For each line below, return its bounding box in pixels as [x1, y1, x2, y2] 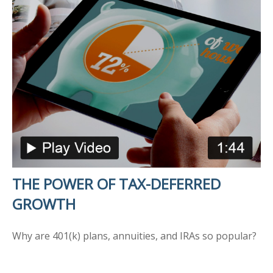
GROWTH [12, 193, 76, 214]
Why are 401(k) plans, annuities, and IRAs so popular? [12, 229, 257, 243]
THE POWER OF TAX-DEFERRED [12, 173, 221, 194]
